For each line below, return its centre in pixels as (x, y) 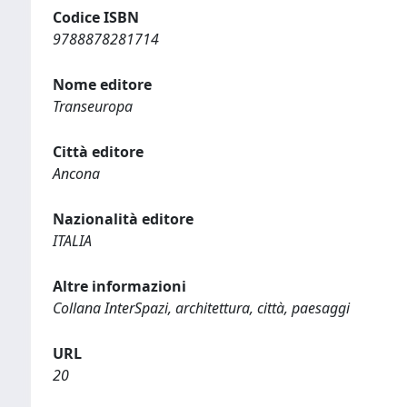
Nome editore (102, 84)
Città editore (98, 152)
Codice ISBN (96, 17)
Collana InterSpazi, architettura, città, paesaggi (201, 308)
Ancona (76, 174)
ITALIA (72, 241)
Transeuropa (93, 106)
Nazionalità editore (123, 219)
